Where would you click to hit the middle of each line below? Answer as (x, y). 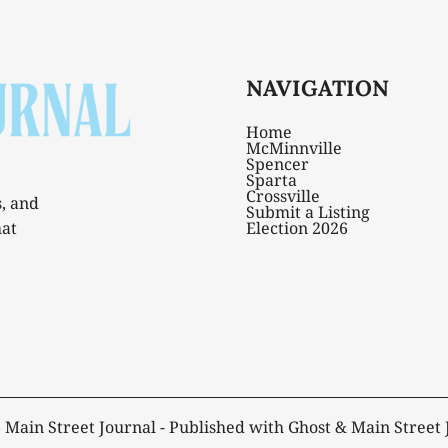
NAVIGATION (317, 87)
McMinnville (293, 147)
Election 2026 (296, 227)
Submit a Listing (307, 211)
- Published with (221, 426)
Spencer (277, 163)
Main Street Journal (80, 426)
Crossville (282, 195)
